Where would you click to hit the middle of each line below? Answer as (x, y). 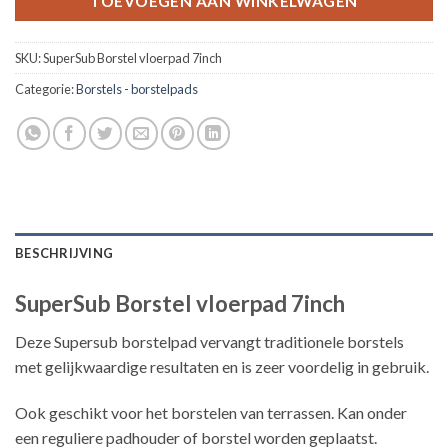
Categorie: (45, 89)
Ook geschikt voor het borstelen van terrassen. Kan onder (211, 413)
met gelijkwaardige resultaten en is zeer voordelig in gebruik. (222, 367)
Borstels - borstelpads (137, 89)
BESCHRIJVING (64, 253)
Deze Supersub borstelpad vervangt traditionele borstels (209, 342)
